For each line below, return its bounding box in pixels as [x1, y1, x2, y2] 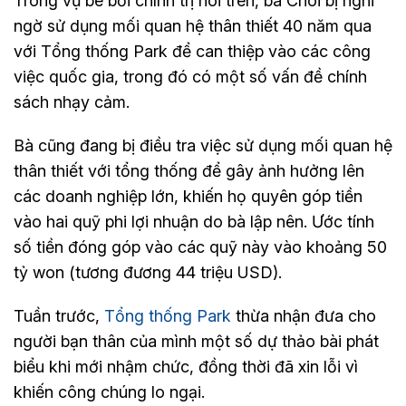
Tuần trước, [14, 306, 104, 326]
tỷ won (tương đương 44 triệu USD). [14, 263, 282, 283]
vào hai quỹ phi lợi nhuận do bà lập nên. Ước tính [14, 212, 374, 232]
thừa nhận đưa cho [236, 306, 376, 326]
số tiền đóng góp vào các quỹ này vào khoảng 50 [14, 237, 387, 257]
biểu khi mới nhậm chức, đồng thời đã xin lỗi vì [14, 357, 358, 377]
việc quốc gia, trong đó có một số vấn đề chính [14, 67, 367, 87]
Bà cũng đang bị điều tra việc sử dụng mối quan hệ [14, 136, 392, 156]
